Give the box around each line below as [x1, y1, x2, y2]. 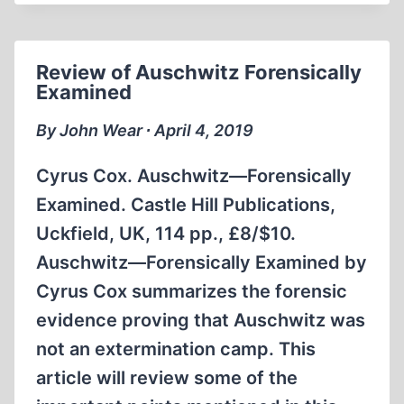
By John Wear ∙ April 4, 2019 [36, 121, 253, 140]
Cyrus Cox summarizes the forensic [36, 280, 347, 302]
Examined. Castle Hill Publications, [36, 194, 335, 216]
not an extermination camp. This [36, 338, 316, 360]
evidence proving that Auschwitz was [36, 309, 365, 331]
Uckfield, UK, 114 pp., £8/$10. [36, 223, 296, 244]
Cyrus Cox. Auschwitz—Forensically [36, 165, 352, 187]
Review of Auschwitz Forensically [36, 60, 362, 84]
